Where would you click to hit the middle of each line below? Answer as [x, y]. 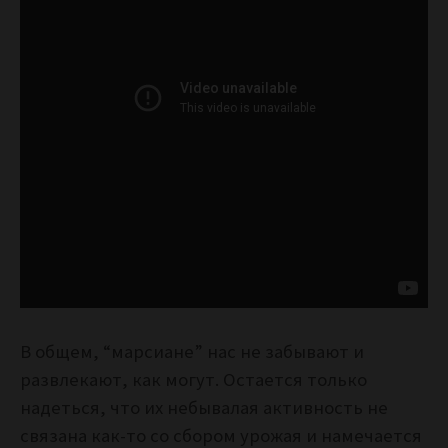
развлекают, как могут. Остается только [193, 380]
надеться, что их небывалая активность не [204, 408]
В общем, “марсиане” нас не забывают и [192, 352]
